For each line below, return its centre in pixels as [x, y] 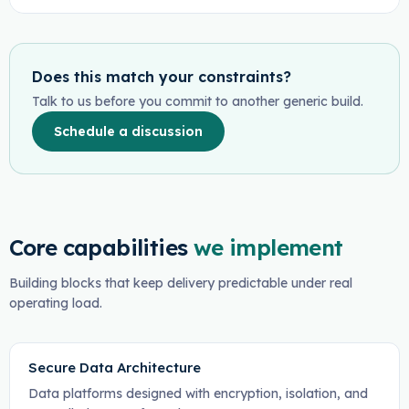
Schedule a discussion [128, 131]
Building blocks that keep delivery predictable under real [180, 283]
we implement [268, 247]
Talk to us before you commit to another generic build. [197, 101]
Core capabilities [98, 247]
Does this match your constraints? [161, 77]
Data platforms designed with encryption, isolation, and [198, 393]
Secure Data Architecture [114, 367]
